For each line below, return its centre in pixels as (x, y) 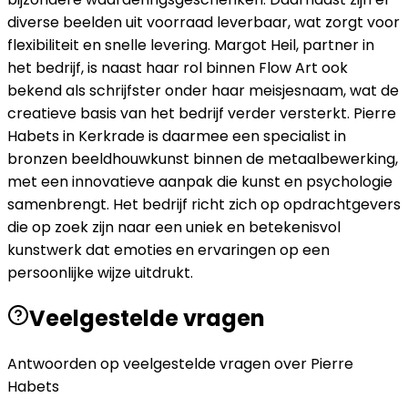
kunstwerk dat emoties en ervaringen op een (168, 250)
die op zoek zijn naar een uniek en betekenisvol (174, 227)
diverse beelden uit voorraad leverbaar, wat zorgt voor (204, 22)
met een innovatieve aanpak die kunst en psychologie (200, 181)
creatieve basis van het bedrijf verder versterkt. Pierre (202, 113)
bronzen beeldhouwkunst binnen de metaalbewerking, (203, 158)
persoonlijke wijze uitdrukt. (100, 272)
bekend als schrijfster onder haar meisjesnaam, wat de (203, 90)
